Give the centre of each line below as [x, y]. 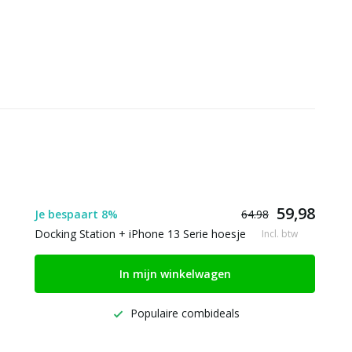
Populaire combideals [183, 313]
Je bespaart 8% [76, 214]
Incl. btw [280, 233]
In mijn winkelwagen [175, 274]
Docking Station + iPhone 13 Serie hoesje [140, 234]
